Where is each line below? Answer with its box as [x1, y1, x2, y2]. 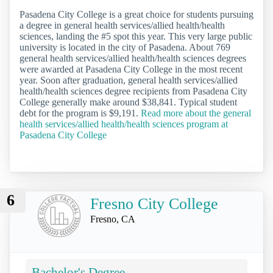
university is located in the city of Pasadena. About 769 [19, 41, 230, 52]
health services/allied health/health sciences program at [19, 118, 228, 129]
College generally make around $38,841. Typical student [19, 96, 237, 107]
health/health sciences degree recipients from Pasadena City [19, 85, 247, 96]
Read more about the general [141, 107, 251, 118]
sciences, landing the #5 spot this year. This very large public [19, 30, 252, 41]
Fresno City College [90, 194, 218, 213]
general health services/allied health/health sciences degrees [19, 52, 246, 63]
